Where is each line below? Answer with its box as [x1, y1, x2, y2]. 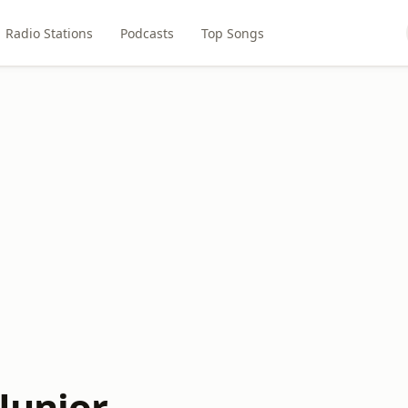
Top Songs [201, 24, 265, 42]
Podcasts [120, 24, 175, 42]
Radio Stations [5, 24, 94, 42]
